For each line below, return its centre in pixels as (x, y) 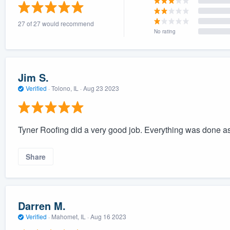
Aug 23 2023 (101, 88)
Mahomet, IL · (70, 217)
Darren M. (42, 206)
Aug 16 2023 (108, 217)
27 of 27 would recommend (56, 23)
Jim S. (33, 78)
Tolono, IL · (66, 88)
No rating (165, 31)
